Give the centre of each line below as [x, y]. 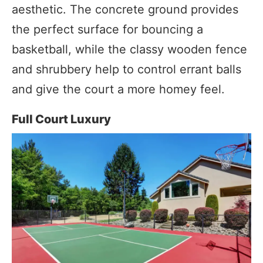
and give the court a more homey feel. [118, 89]
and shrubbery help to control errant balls [127, 69]
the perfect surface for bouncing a [107, 29]
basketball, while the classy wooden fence [129, 49]
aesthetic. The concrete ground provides [125, 9]
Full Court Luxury [61, 119]
